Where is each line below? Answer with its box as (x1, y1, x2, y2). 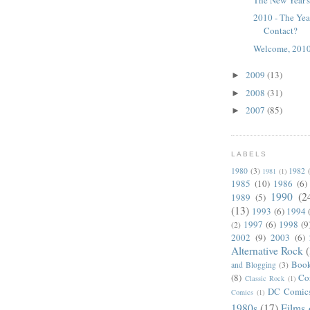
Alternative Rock (231, 244, 303, 258)
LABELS (231, 149, 268, 158)
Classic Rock (244, 273, 285, 284)
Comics (231, 287, 253, 298)
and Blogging (231, 259, 276, 271)
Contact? (264, 24, 298, 37)
